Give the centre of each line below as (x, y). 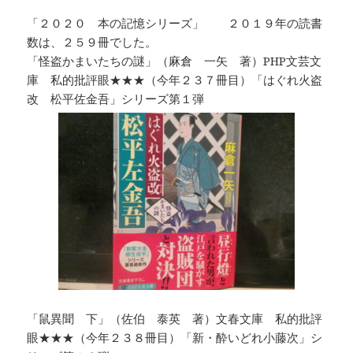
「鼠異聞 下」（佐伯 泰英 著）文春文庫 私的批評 (175, 319)
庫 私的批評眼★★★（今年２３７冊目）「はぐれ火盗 (175, 80)
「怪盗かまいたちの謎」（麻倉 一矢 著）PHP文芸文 (175, 61)
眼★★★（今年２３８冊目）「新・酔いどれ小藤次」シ (175, 338)
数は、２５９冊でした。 (92, 42)
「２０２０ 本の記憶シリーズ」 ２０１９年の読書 (175, 23)
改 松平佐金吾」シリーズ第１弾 (116, 99)
